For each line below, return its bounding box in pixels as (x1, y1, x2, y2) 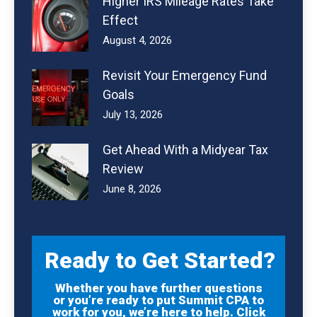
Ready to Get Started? (45, 246, 275, 274)
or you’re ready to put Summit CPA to (53, 292, 264, 307)
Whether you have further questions (54, 280, 263, 295)
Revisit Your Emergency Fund (103, 67, 267, 83)
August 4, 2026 (103, 33, 172, 47)
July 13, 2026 (103, 108, 163, 121)
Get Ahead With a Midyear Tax (103, 142, 268, 157)
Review (103, 161, 144, 176)
